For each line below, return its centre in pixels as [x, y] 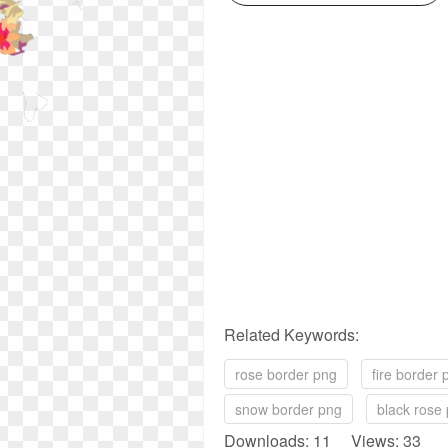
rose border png [286, 374]
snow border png [288, 409]
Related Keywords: [291, 334]
